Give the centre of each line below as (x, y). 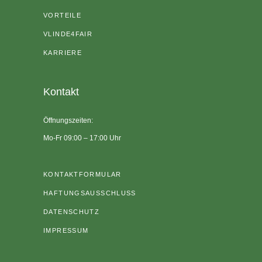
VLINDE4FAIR (68, 34)
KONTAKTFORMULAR (82, 174)
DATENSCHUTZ (72, 211)
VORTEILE (62, 15)
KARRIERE (63, 52)
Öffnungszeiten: (68, 120)
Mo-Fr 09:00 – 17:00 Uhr (82, 138)
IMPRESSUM (66, 230)
